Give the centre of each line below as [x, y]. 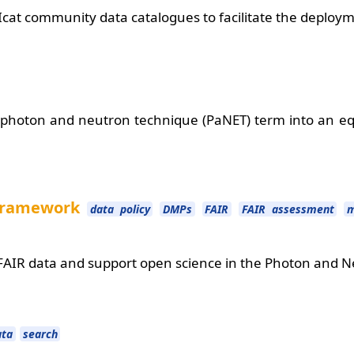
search [40, 333]
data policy [120, 209]
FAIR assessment [288, 209]
